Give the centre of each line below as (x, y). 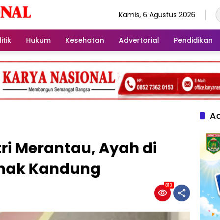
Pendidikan (193, 40)
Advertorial (139, 40)
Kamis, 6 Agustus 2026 (157, 14)
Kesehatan (85, 40)
